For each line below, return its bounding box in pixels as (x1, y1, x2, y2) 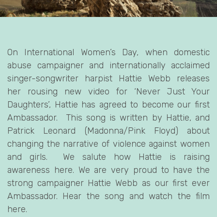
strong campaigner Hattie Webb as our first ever (7, 178, 210, 189)
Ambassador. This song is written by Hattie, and (7, 112, 210, 124)
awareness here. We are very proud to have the (7, 165, 210, 176)
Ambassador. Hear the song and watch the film (7, 191, 210, 202)
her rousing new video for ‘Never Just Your (7, 86, 210, 97)
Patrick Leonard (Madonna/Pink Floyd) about (7, 125, 210, 137)
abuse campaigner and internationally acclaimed (7, 60, 210, 71)
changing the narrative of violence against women (7, 139, 210, 150)
